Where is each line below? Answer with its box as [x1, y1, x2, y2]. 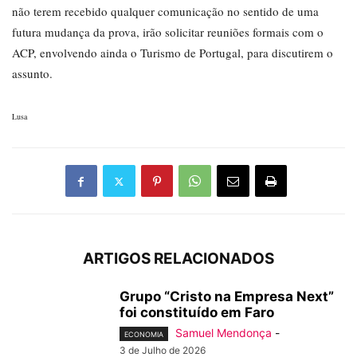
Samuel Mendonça [175, 326, 272, 340]
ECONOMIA [124, 330, 163, 339]
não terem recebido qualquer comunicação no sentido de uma [12, 3, 319, 20]
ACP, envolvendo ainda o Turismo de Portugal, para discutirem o [12, 45, 333, 61]
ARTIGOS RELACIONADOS [83, 249, 274, 269]
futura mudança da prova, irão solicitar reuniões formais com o [12, 24, 324, 41]
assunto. [12, 65, 53, 82]
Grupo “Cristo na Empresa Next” [120, 288, 334, 305]
